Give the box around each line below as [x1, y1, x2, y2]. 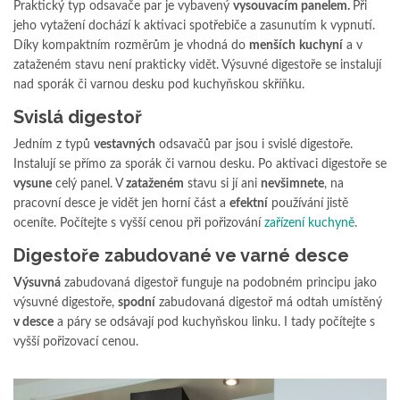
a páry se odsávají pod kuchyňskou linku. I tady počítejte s [54, 316, 375, 329]
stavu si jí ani [184, 178, 261, 191]
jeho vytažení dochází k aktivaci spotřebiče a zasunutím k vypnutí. [13, 20, 375, 33]
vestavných [94, 138, 155, 152]
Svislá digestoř [13, 106, 142, 129]
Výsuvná [13, 277, 61, 290]
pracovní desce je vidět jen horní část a [13, 197, 229, 211]
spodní [118, 296, 155, 310]
